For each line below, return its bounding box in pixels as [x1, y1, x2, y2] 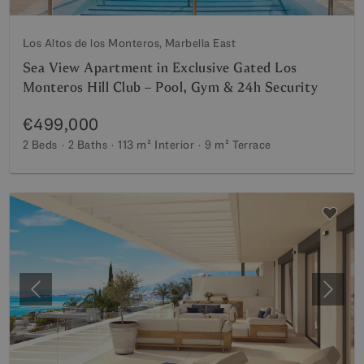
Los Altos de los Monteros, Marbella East [23, 35, 236, 50]
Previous [34, 288, 84, 306]
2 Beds [23, 136, 58, 152]
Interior [154, 136, 195, 152]
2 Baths [67, 136, 108, 152]
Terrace [232, 136, 271, 152]
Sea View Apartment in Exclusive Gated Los [23, 58, 297, 76]
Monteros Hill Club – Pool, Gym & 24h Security [23, 78, 318, 96]
